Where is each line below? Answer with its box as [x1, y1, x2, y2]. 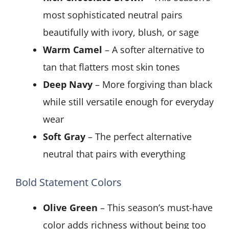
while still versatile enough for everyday [43, 96, 214, 108]
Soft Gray [43, 130, 85, 143]
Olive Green [43, 201, 98, 214]
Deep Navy [43, 78, 93, 91]
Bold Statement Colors [15, 175, 122, 190]
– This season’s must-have [98, 201, 213, 214]
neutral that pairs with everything [43, 148, 186, 161]
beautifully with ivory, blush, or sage [43, 26, 199, 39]
